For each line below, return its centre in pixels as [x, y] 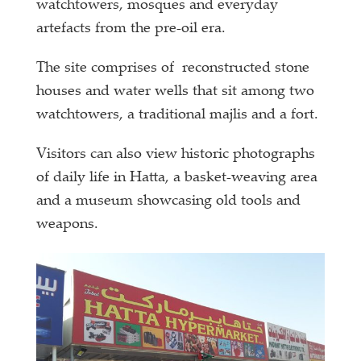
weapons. [68, 224]
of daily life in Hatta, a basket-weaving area [177, 178]
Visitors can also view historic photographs [176, 154]
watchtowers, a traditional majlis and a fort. [178, 115]
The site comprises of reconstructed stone [173, 68]
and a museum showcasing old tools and [169, 201]
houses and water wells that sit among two [176, 91]
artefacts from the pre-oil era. [131, 29]
